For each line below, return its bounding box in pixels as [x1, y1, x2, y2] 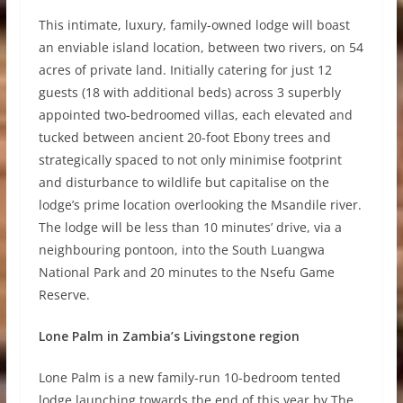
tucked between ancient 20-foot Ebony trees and [38, 129, 331, 147]
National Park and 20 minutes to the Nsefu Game [38, 264, 335, 282]
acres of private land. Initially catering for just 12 [38, 61, 332, 79]
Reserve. [38, 286, 90, 304]
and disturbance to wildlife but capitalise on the [38, 174, 329, 192]
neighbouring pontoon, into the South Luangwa [38, 241, 325, 259]
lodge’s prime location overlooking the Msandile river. [38, 196, 362, 214]
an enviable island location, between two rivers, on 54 [38, 39, 363, 57]
